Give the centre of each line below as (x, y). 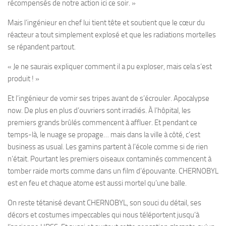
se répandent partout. (42, 47)
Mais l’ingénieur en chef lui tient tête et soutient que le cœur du (106, 23)
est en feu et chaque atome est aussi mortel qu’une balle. (97, 183)
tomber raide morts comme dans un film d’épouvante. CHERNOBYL (113, 171)
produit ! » (23, 79)
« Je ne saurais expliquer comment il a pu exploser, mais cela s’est (110, 67)
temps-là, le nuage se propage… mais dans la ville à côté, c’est (104, 135)
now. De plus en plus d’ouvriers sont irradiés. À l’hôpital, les (99, 111)
